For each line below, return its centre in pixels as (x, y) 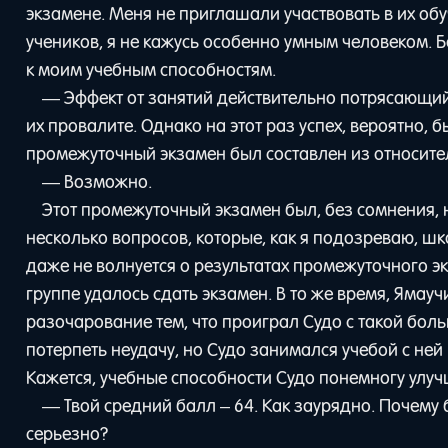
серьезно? (67, 433)
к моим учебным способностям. (151, 69)
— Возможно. (96, 181)
